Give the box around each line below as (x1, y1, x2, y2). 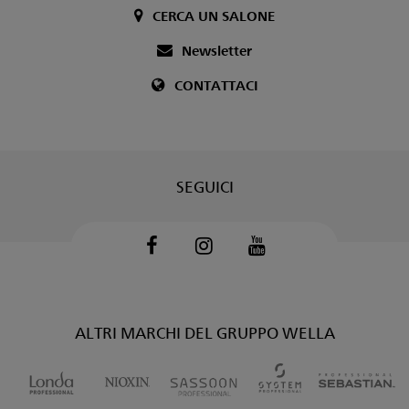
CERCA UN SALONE (152, 5, 275, 25)
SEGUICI (175, 174, 234, 196)
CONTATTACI (173, 75, 258, 94)
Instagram (203, 257, 253, 272)
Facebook (151, 257, 200, 272)
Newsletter (182, 40, 252, 59)
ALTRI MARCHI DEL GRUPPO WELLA (74, 320, 335, 342)
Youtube (256, 257, 300, 272)
